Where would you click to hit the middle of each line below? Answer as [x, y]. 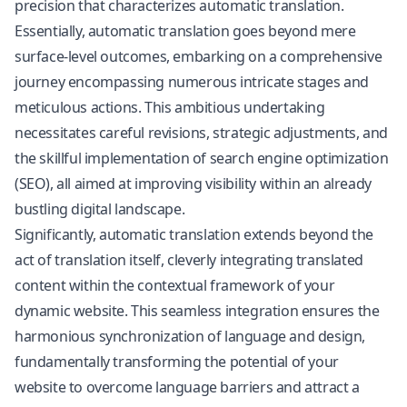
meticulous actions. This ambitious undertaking [170, 107]
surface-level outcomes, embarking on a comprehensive [199, 56]
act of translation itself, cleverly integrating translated [189, 260]
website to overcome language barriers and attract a [187, 387]
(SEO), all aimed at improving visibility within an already [193, 184]
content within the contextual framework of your [175, 285]
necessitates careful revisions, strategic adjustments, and [201, 133]
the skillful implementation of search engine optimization [202, 158]
